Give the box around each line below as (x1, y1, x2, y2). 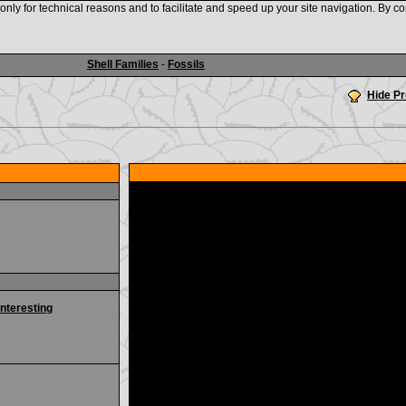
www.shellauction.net (94, 15, 313, 36)
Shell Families (87, 58, 159, 71)
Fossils (168, 58, 205, 71)
